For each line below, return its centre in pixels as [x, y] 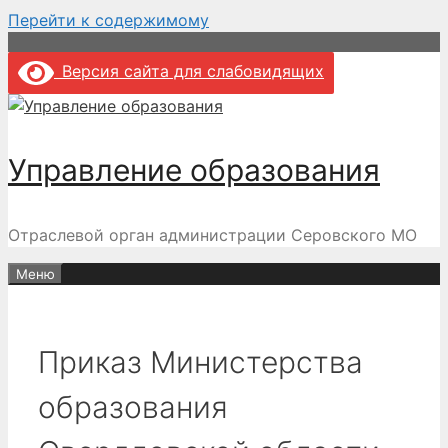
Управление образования [194, 170]
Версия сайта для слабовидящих [189, 71]
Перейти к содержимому [108, 20]
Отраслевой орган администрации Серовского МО [212, 235]
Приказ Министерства [200, 361]
